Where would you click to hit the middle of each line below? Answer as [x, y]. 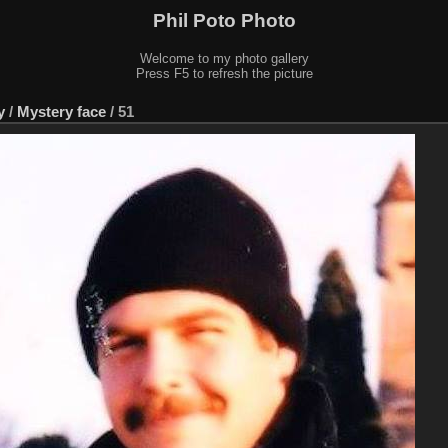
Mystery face [61, 111]
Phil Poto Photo [224, 20]
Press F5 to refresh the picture [224, 73]
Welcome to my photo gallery [224, 58]
